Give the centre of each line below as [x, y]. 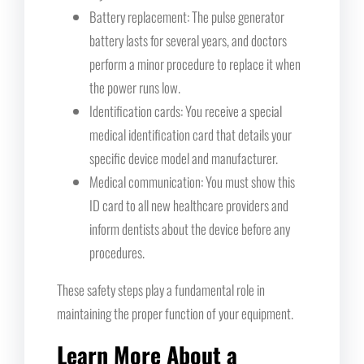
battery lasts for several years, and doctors [188, 40]
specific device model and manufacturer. [184, 158]
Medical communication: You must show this [192, 181]
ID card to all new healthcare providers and [189, 205]
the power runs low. [135, 87]
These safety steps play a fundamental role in [161, 289]
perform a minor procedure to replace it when [195, 63]
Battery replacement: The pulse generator [187, 16]
